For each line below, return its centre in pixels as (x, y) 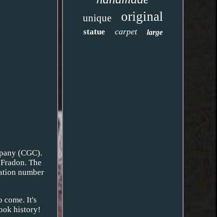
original (142, 16)
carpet (126, 31)
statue (94, 32)
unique (97, 18)
